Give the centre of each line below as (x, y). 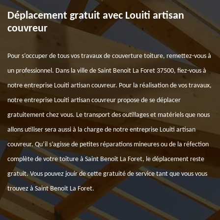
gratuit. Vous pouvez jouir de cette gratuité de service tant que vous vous (107, 174)
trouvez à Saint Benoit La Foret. (51, 189)
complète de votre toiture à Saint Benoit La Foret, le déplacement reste (106, 159)
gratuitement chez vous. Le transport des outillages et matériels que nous (109, 115)
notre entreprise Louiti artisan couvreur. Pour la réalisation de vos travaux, (110, 86)
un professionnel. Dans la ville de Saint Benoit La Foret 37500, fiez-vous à (107, 71)
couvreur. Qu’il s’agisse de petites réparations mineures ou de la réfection (108, 145)
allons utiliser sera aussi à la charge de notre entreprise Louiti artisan (101, 130)
